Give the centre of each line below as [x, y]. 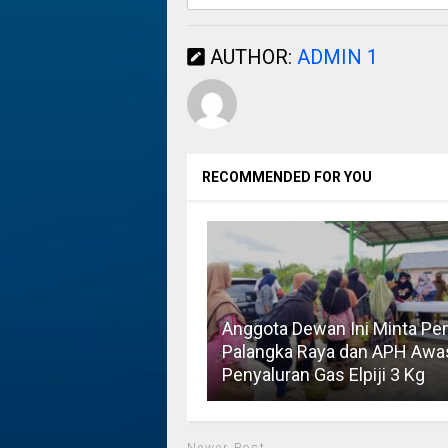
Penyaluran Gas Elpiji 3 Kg [323, 375]
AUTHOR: [250, 57]
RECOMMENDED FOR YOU [286, 177]
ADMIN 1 [337, 57]
